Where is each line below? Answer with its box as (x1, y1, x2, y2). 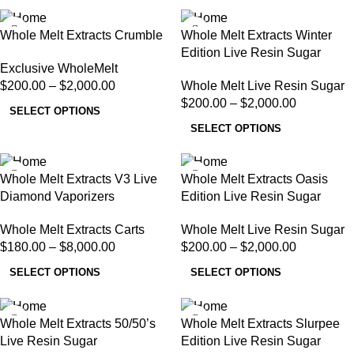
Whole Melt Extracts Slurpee (181, 317, 340, 331)
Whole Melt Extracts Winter (181, 28, 332, 42)
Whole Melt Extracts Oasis (181, 172, 328, 186)
